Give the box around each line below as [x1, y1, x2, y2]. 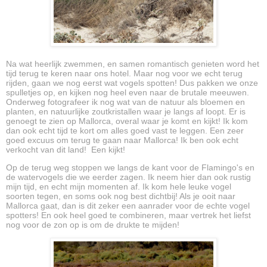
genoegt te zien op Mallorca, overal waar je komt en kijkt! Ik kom [6, 116, 248, 126]
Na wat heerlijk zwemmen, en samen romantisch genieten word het [6, 59, 259, 69]
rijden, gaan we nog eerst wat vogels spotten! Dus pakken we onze [6, 78, 258, 88]
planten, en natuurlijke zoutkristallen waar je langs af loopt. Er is [6, 107, 246, 117]
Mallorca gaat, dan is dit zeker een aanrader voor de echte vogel [6, 201, 250, 211]
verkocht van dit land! [6, 145, 91, 155]
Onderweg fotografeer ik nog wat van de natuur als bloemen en [6, 97, 245, 107]
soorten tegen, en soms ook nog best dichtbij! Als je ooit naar [6, 191, 235, 201]
